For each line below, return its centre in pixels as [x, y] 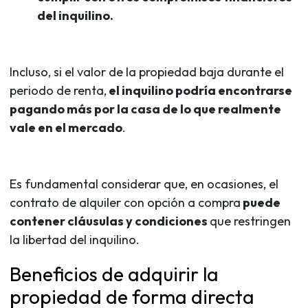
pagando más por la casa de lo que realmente [145, 109]
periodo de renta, [58, 90]
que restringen [250, 221]
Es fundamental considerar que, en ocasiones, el [144, 184]
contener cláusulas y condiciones [110, 221]
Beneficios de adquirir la [114, 274]
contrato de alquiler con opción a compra [125, 202]
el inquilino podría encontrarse [199, 90]
